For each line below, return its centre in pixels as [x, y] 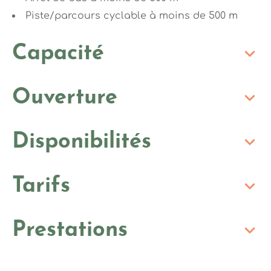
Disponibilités [82, 142]
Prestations [70, 230]
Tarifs [41, 186]
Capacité [58, 54]
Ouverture [65, 98]
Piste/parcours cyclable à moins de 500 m [132, 15]
